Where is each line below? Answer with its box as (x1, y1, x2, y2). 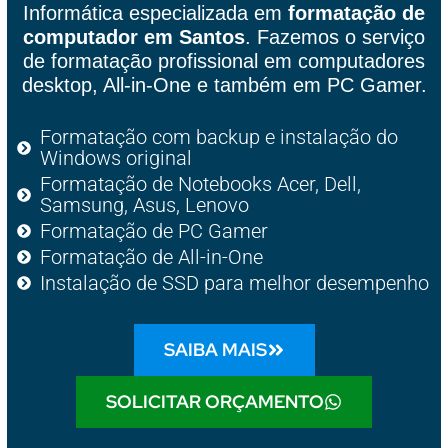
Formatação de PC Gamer (39, 218, 268, 243)
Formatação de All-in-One (39, 244, 263, 269)
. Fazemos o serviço (245, 25, 425, 48)
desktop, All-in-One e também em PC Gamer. (21, 73, 427, 96)
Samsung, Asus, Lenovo (39, 192, 249, 217)
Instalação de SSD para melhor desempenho (39, 270, 429, 295)
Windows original (39, 145, 192, 170)
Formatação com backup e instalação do (39, 124, 398, 149)
